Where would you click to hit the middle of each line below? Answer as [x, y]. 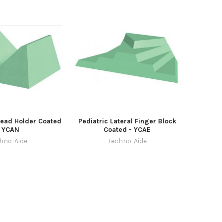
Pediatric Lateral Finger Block [127, 121]
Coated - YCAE [127, 129]
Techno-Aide [127, 141]
